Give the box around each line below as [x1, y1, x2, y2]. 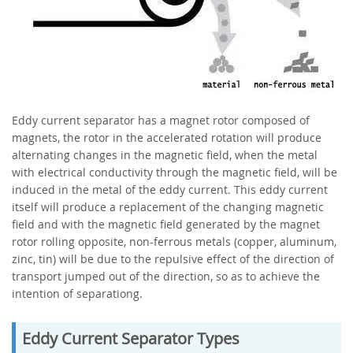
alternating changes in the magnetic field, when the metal [12, 147, 318, 163]
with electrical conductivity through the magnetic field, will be [12, 165, 337, 180]
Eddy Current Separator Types [22, 328, 240, 350]
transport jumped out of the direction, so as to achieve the [12, 269, 320, 284]
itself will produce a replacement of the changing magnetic [12, 199, 324, 215]
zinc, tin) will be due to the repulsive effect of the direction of [12, 251, 334, 267]
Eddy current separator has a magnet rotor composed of [12, 113, 310, 128]
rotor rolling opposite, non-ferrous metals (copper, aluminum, [12, 234, 336, 250]
